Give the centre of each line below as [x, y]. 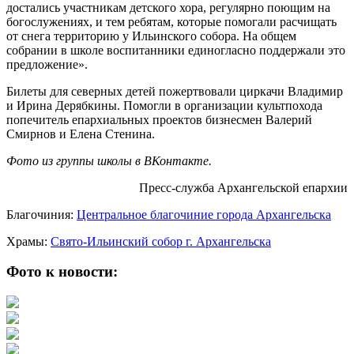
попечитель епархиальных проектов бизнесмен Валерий [159, 119]
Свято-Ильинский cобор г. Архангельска [161, 241]
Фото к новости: [62, 272]
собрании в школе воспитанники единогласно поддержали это [176, 50]
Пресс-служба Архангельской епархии [243, 187]
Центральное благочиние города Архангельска [204, 214]
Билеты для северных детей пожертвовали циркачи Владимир [175, 91]
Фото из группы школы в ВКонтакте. [109, 160]
